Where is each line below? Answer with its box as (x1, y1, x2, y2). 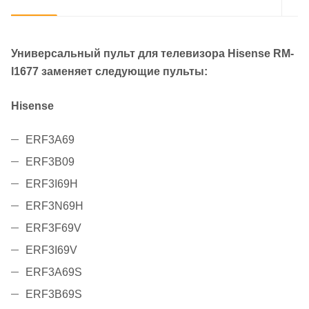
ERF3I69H (26, 178, 78, 190)
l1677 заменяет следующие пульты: (11, 66, 208, 78)
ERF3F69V (26, 222, 81, 235)
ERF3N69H (26, 200, 83, 212)
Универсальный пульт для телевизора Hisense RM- (11, 48, 294, 60)
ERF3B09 (26, 156, 74, 168)
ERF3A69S (26, 266, 82, 279)
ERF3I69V (26, 244, 77, 257)
